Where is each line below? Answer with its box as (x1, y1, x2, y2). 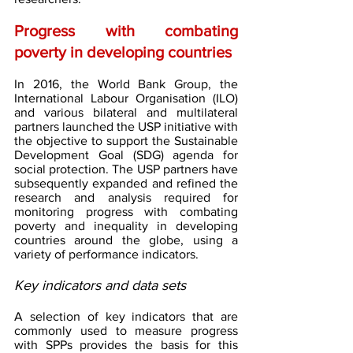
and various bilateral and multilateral (14, 106, 238, 119)
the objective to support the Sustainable (14, 134, 238, 147)
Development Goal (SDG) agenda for (14, 148, 238, 162)
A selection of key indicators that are (14, 310, 238, 323)
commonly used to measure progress (14, 324, 238, 337)
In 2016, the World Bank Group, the (14, 77, 238, 91)
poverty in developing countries (14, 43, 236, 61)
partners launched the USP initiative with (14, 120, 238, 133)
